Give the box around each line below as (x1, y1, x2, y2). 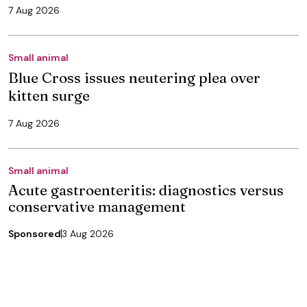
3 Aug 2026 (62, 227, 114, 240)
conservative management (8, 197, 186, 215)
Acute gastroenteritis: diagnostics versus (8, 180, 284, 199)
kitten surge (8, 86, 90, 104)
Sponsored (8, 227, 61, 240)
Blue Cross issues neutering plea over (8, 68, 260, 86)
